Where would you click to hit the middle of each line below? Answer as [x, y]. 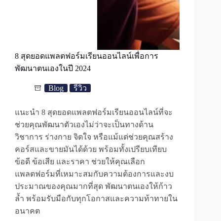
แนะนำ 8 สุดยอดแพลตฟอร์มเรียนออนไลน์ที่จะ [94, 112]
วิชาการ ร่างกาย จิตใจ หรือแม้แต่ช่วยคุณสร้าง [94, 137]
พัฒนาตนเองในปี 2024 [54, 69]
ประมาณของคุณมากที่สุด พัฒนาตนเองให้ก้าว [93, 186]
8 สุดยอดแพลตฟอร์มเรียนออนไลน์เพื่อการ [87, 56]
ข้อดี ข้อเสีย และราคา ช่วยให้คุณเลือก [80, 162]
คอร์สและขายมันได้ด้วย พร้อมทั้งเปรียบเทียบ [91, 149]
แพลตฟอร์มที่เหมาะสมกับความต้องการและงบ [94, 174]
